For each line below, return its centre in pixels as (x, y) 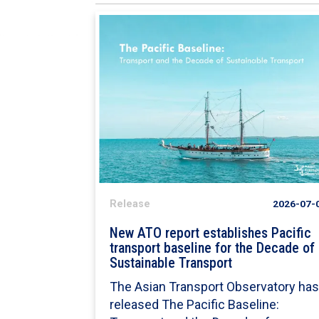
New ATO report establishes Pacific (211, 234)
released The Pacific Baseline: (195, 305)
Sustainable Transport (171, 263)
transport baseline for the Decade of (213, 249)
